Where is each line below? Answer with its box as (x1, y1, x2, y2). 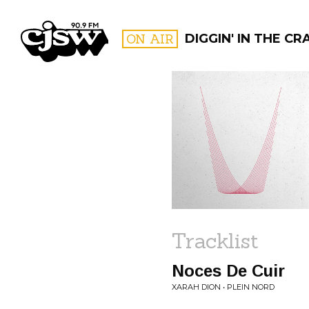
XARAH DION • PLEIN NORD (172, 282, 275, 292)
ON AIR (126, 31, 174, 47)
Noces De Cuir (172, 261, 285, 280)
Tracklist (172, 228, 259, 254)
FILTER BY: (224, 116, 259, 125)
